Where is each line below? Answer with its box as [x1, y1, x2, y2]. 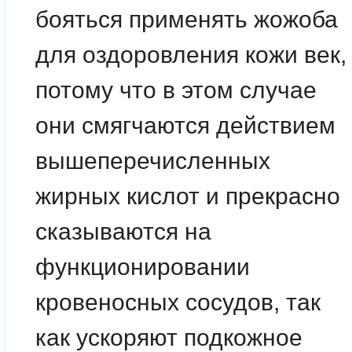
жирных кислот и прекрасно [35, 182, 340, 209]
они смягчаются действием [35, 112, 335, 138]
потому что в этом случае [35, 76, 317, 103]
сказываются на [35, 218, 211, 244]
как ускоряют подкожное [35, 324, 302, 350]
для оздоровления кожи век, [35, 41, 346, 68]
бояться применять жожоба [35, 5, 338, 32]
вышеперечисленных [35, 147, 270, 174]
